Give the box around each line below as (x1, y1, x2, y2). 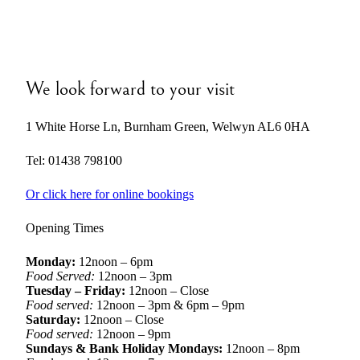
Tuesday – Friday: (26, 284, 129, 297)
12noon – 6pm (76, 255, 153, 268)
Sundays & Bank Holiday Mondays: (26, 342, 226, 355)
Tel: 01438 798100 (26, 153, 122, 167)
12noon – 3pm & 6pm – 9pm (96, 298, 244, 312)
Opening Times (26, 221, 104, 235)
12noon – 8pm (226, 342, 300, 355)
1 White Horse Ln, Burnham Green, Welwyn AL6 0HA (26, 120, 310, 133)
